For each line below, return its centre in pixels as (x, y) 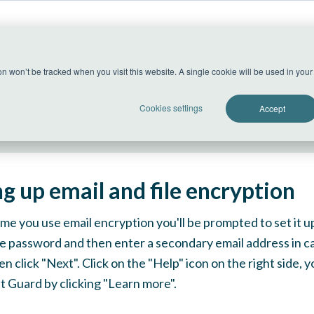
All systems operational (117, 106)
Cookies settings (171, 108)
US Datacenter (107, 71)
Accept (272, 108)
